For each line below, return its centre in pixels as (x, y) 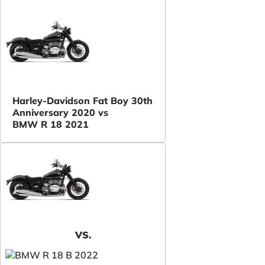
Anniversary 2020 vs (60, 112)
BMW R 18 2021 (51, 124)
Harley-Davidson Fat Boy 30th (83, 100)
